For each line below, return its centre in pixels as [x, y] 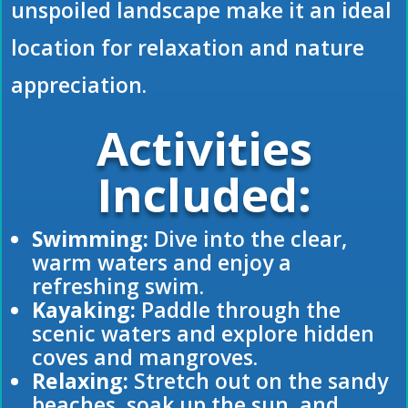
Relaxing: [80, 381]
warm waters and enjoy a [162, 263]
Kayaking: [84, 310]
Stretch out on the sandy [258, 381]
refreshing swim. [118, 286]
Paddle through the [238, 310]
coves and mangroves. [145, 357]
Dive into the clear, [248, 239]
